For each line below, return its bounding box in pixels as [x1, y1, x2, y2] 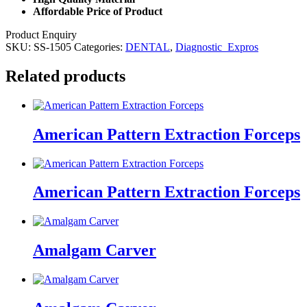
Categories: [74, 40, 125, 53]
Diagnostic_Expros [175, 40, 258, 53]
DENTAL [125, 40, 170, 53]
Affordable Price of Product [33, 5, 162, 17]
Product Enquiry [5, 28, 77, 40]
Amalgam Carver [33, 241, 156, 260]
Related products [5, 66, 125, 85]
